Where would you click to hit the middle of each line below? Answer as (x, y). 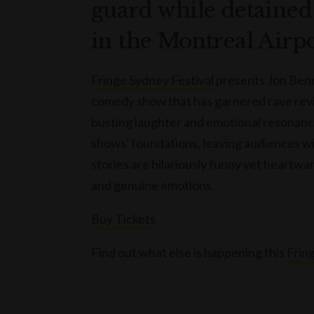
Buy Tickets (123, 219)
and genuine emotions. (153, 185)
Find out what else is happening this (189, 253)
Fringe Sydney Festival (152, 80)
